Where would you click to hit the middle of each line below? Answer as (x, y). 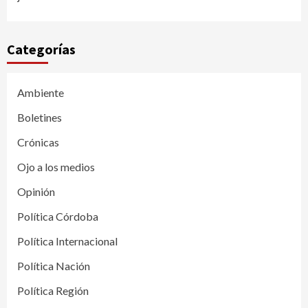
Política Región (53, 290)
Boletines (40, 117)
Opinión (36, 191)
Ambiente (41, 92)
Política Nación (54, 265)
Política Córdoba (58, 216)
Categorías (41, 49)
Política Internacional (67, 241)
